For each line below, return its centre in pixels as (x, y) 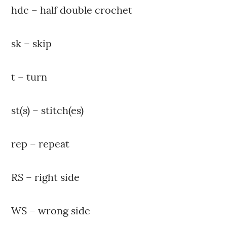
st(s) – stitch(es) (48, 110)
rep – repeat (41, 144)
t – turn (29, 77)
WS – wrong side (51, 211)
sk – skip (32, 44)
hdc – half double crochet (72, 10)
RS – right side (46, 177)
